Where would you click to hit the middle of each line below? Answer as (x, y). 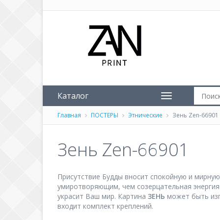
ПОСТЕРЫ (105, 115)
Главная (69, 115)
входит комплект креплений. (105, 206)
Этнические (145, 115)
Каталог (73, 96)
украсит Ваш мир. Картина (103, 196)
